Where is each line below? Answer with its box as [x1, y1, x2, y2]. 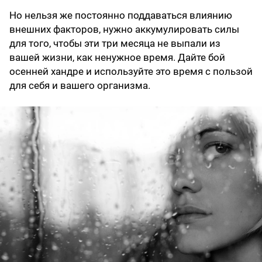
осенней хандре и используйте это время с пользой [9, 65, 253, 78]
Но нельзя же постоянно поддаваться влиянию [9, 9, 232, 22]
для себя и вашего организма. [9, 80, 150, 92]
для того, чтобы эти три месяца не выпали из [9, 37, 220, 50]
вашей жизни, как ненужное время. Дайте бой [9, 51, 225, 64]
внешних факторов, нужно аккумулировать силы [9, 23, 239, 36]
